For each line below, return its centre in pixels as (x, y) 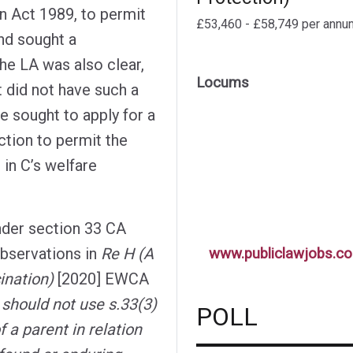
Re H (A (127, 253)
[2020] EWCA (101, 279)
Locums (223, 83)
